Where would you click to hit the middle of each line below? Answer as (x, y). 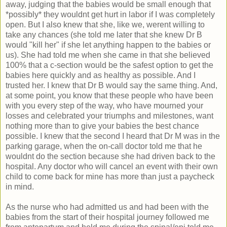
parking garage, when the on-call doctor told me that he (104, 146)
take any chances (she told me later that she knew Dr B (104, 34)
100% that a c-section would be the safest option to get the (109, 65)
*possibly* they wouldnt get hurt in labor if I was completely (110, 14)
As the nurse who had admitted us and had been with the (107, 207)
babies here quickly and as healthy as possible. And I (101, 75)
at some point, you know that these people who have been (109, 95)
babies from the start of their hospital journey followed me (107, 217)
